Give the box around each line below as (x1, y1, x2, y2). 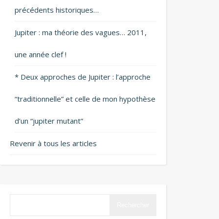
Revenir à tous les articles (10, 138, 97, 148)
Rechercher (117, 201, 149, 209)
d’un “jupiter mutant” (15, 116, 83, 126)
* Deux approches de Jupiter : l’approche (15, 72, 151, 82)
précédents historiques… (15, 5, 99, 15)
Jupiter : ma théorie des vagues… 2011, (15, 27, 147, 37)
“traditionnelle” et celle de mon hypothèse (15, 94, 155, 104)
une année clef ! (15, 49, 66, 59)
